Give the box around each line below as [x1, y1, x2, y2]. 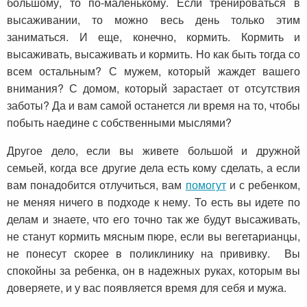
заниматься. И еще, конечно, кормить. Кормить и [7, 28, 300, 45]
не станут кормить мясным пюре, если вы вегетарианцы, [7, 228, 300, 244]
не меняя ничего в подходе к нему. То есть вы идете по [7, 193, 300, 210]
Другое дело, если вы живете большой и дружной [7, 142, 300, 158]
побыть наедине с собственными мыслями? [7, 114, 232, 130]
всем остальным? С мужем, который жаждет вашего [7, 62, 300, 79]
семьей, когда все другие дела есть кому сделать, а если [7, 159, 300, 175]
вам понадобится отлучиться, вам [7, 176, 186, 193]
